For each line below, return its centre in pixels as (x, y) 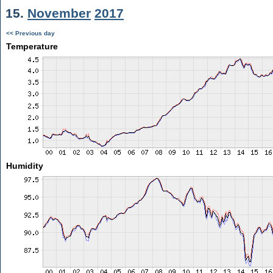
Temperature (32, 46)
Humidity (24, 166)
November (59, 13)
